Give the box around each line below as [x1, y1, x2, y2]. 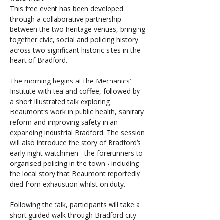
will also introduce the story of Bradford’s [10, 138, 143, 147]
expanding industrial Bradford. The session [10, 128, 147, 137]
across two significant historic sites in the [10, 45, 142, 55]
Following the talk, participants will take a [10, 200, 142, 209]
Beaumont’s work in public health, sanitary [10, 107, 146, 116]
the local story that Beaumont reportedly [10, 169, 142, 178]
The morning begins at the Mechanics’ [10, 76, 133, 85]
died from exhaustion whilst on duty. [10, 179, 125, 189]
